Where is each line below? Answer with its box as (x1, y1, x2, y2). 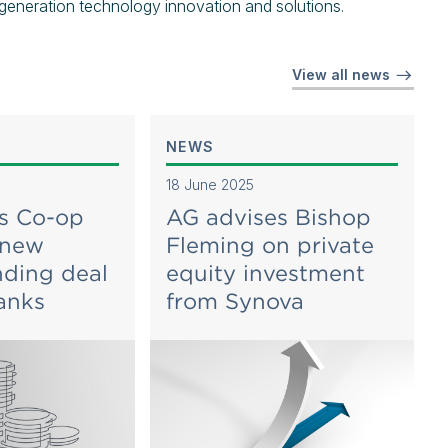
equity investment (165, 260, 365, 286)
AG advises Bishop (165, 204, 371, 230)
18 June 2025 (165, 176, 254, 193)
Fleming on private (165, 232, 374, 258)
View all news (291, 66, 394, 83)
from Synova (165, 288, 304, 314)
